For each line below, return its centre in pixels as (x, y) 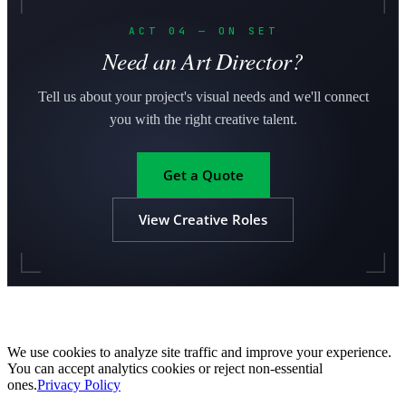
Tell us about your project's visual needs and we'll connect (203, 97)
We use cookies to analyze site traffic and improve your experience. (199, 352)
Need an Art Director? (203, 61)
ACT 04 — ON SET (203, 31)
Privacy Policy (79, 384)
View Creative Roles (203, 220)
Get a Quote (203, 174)
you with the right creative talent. (203, 120)
